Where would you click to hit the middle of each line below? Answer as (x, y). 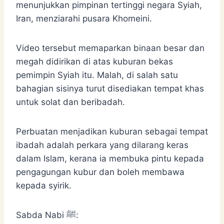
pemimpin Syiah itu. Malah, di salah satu (97, 75)
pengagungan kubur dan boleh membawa (100, 172)
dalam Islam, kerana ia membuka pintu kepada (110, 158)
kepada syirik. (44, 185)
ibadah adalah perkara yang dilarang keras (102, 145)
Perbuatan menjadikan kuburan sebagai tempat (112, 131)
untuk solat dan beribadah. (70, 102)
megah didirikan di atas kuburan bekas (94, 61)
